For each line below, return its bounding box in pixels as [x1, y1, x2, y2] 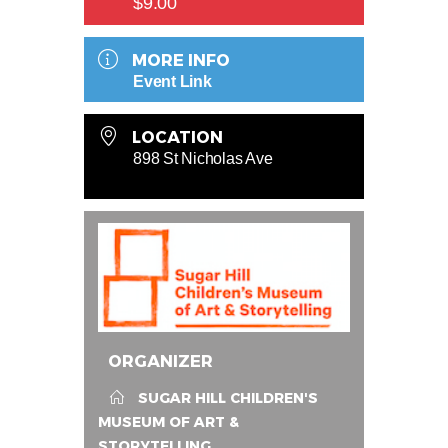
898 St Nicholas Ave [133, 150, 273, 168]
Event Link [133, 73, 212, 91]
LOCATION [131, 128, 223, 148]
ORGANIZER [108, 352, 213, 372]
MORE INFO [131, 51, 230, 71]
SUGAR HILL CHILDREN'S [137, 389, 318, 408]
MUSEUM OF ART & [98, 413, 239, 432]
